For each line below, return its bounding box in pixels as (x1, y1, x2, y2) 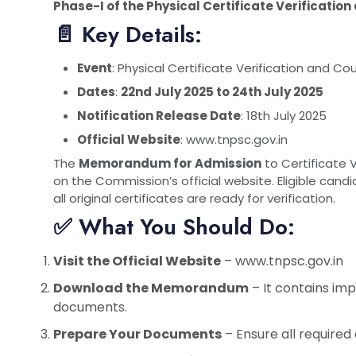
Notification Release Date (77, 106, 241, 124)
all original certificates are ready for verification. (53, 189, 335, 207)
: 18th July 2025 (241, 106, 327, 124)
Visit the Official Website (53, 251, 221, 270)
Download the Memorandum (53, 278, 249, 297)
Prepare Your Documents (53, 324, 222, 343)
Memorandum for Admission (79, 154, 261, 172)
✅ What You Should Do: (53, 210, 295, 243)
